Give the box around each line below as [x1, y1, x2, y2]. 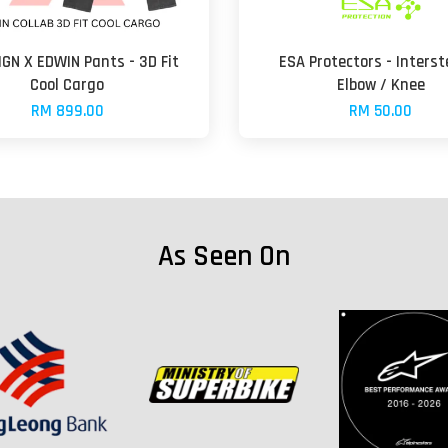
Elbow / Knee [336, 74, 425, 96]
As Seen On [158, 237, 290, 275]
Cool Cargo [30, 74, 105, 96]
